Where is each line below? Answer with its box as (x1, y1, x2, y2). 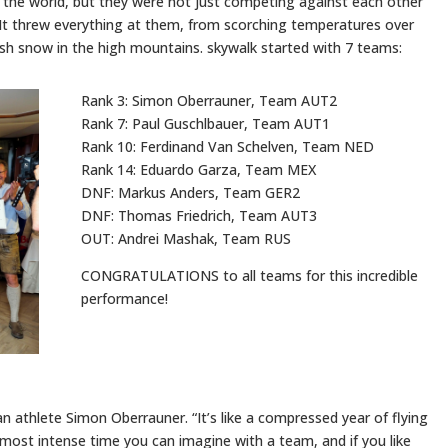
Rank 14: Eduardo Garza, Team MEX (80, 159, 316, 179)
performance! (80, 288, 168, 308)
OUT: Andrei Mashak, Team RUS (80, 228, 291, 248)
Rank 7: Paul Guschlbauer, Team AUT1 (80, 113, 330, 133)
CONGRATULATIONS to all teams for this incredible (80, 265, 418, 285)
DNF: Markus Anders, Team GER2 (80, 182, 300, 202)
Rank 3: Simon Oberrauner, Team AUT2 (80, 90, 337, 110)
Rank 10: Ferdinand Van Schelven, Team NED (80, 136, 374, 156)
